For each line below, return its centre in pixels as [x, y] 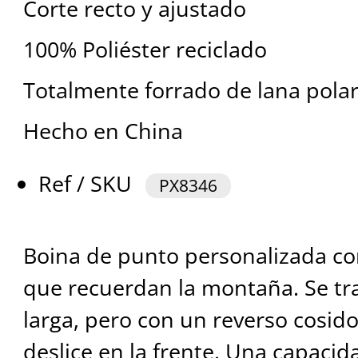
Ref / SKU [88, 184]
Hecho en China [103, 131]
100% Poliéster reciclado [145, 50]
